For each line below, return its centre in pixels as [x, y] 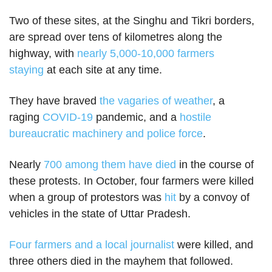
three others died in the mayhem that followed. [121, 261]
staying [26, 70]
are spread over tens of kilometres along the [116, 37]
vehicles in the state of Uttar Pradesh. [100, 214]
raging [26, 117]
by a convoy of [213, 197]
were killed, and [214, 245]
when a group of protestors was [87, 197]
